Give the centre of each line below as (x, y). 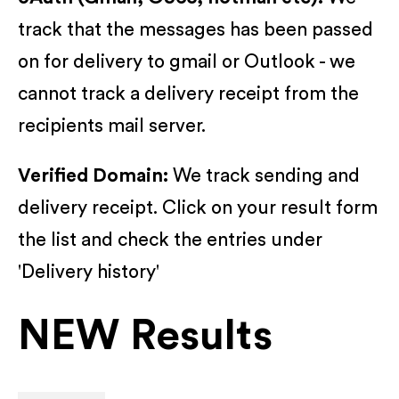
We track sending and (264, 175)
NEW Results (145, 335)
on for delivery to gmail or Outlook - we (187, 61)
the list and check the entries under (170, 240)
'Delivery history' (89, 272)
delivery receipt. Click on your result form (198, 208)
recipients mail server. (112, 126)
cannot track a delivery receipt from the (188, 94)
